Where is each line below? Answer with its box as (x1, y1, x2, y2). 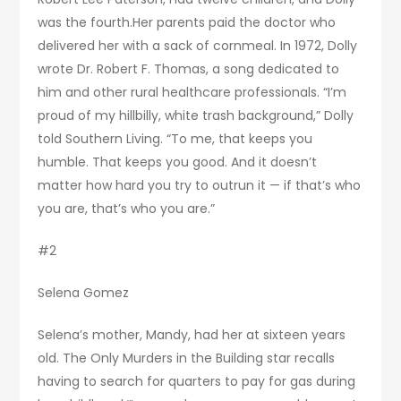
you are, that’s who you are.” (38, 200, 216, 218)
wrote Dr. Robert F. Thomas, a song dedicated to (38, 60, 340, 79)
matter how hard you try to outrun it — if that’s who (38, 176, 362, 195)
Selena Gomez (38, 284, 130, 303)
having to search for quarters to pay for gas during (38, 372, 356, 391)
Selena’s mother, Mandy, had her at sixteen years (38, 326, 346, 345)
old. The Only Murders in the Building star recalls (38, 349, 336, 368)
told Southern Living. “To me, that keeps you (38, 130, 313, 149)
